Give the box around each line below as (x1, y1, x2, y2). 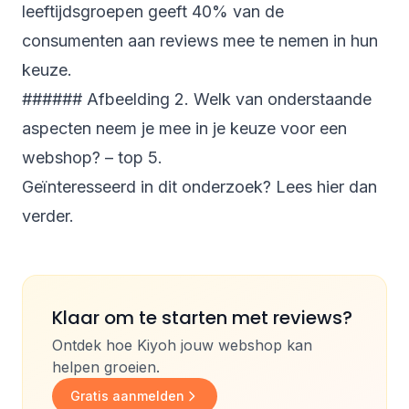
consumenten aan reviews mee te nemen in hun (22, 31, 378, 51)
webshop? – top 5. (22, 148, 163, 168)
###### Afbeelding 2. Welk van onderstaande (22, 89, 372, 110)
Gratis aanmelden (70, 388, 184, 404)
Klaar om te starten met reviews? (52, 305, 352, 331)
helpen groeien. (52, 358, 160, 377)
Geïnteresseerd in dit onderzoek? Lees (22, 177, 317, 197)
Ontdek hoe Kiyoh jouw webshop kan (52, 336, 312, 355)
